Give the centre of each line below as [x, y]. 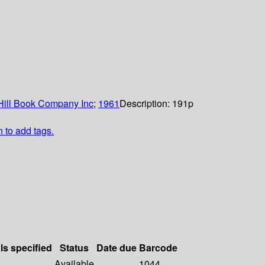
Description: [146, 104]
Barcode [158, 248]
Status [74, 248]
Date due [117, 248]
